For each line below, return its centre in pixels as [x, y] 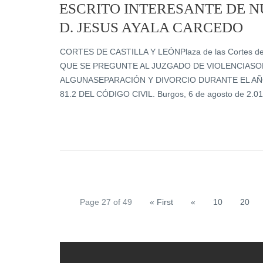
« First [161, 202]
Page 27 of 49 [106, 202]
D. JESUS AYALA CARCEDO [151, 27]
